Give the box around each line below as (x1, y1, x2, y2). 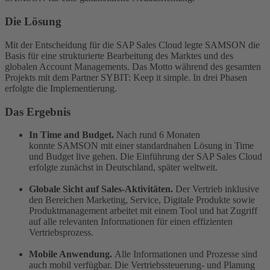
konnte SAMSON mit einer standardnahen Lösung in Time (29, 140, 254, 151)
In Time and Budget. (29, 130, 114, 140)
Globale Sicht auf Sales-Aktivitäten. (29, 184, 173, 195)
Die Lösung (5, 15, 61, 28)
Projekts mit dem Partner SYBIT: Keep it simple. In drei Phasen (5, 72, 247, 83)
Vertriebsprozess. (29, 227, 93, 238)
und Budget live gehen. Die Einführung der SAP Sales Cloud (29, 151, 262, 162)
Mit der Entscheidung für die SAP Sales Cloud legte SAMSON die (5, 39, 260, 50)
